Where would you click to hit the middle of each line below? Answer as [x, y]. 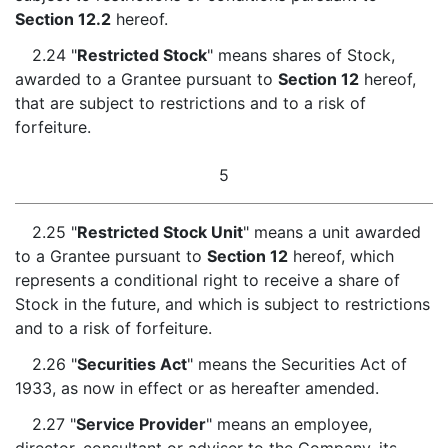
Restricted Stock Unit [159, 232]
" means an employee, [288, 424]
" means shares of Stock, [300, 55]
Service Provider [140, 424]
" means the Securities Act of [296, 364]
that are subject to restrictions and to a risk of [190, 103]
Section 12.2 [63, 19]
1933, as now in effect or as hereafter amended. [197, 388]
